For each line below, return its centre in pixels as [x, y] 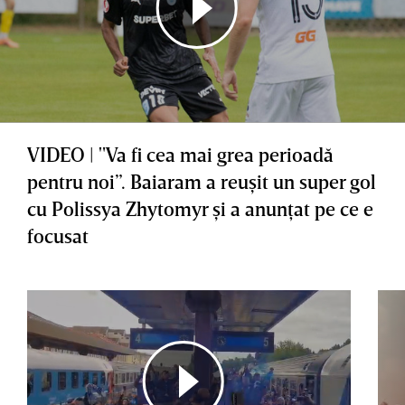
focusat [58, 235]
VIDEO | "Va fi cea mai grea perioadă [180, 154]
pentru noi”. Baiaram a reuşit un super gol [202, 181]
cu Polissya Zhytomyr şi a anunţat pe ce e [200, 208]
